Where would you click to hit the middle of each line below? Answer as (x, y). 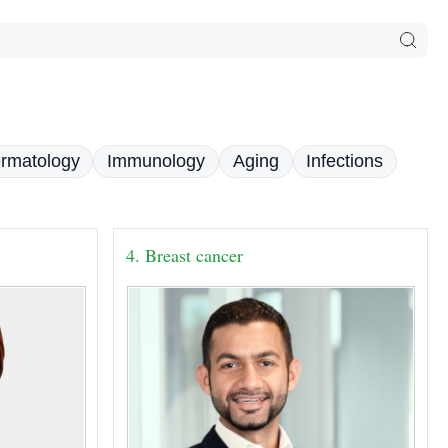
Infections (345, 161)
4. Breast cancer (184, 254)
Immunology (156, 161)
